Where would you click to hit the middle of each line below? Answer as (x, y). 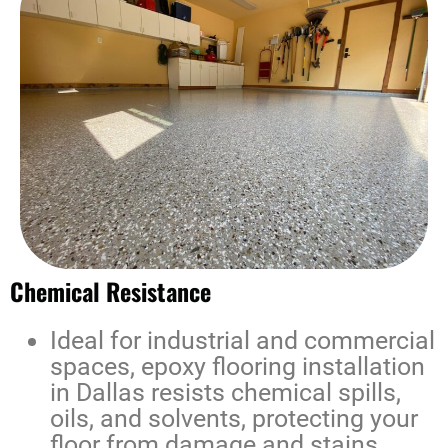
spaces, (95, 367)
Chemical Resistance (110, 291)
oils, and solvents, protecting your (234, 419)
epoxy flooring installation (283, 367)
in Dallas (97, 393)
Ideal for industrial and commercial (242, 341)
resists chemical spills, (273, 393)
